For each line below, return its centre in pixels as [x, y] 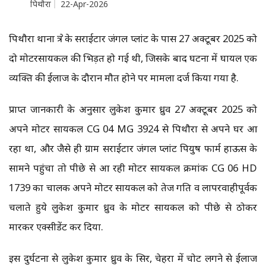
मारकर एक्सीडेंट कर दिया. [56, 227]
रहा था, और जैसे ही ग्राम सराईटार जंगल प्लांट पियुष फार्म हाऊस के [133, 148]
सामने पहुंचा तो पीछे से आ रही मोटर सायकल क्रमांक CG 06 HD [133, 168]
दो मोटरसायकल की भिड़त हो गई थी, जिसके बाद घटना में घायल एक [133, 58]
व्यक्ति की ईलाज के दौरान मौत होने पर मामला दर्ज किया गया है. [124, 78]
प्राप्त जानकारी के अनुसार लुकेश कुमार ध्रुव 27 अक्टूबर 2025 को [133, 109]
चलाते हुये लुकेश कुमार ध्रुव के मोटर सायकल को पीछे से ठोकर [133, 207]
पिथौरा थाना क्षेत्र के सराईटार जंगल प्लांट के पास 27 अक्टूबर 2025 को [133, 39]
